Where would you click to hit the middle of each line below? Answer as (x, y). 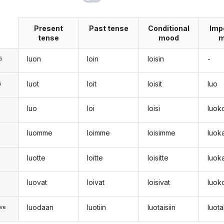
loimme (99, 133)
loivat (96, 182)
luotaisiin (161, 207)
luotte (36, 157)
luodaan (40, 207)
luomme (39, 133)
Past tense (108, 28)
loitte (95, 157)
